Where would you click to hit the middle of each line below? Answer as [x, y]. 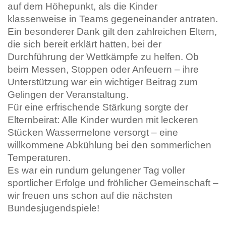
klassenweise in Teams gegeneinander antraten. [113, 19]
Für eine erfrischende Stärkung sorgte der [98, 107]
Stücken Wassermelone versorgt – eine [93, 133]
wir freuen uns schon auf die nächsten [90, 196]
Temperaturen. [39, 158]
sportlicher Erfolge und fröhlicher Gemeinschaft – [113, 183]
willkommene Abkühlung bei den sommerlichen [109, 145]
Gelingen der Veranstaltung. [68, 95]
